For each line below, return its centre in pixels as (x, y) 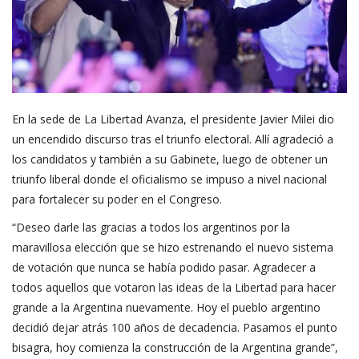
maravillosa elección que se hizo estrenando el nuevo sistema (173, 248)
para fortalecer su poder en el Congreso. (117, 200)
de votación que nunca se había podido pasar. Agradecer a (164, 268)
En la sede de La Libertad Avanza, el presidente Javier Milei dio (173, 119)
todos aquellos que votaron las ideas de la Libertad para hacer (174, 288)
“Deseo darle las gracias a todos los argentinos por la (151, 228)
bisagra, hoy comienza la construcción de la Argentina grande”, (175, 348)
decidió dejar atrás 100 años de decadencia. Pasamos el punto (175, 328)
